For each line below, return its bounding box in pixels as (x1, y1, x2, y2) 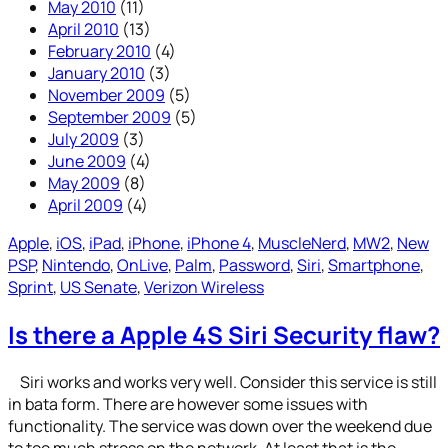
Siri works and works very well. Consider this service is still (8, 370, 437, 393)
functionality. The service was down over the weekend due (8, 414, 432, 437)
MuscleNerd (258, 232, 346, 254)
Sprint (8, 276, 53, 298)
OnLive (117, 254, 168, 276)
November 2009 (48, 84, 165, 106)
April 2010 (48, 18, 119, 40)
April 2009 (48, 194, 123, 216)
